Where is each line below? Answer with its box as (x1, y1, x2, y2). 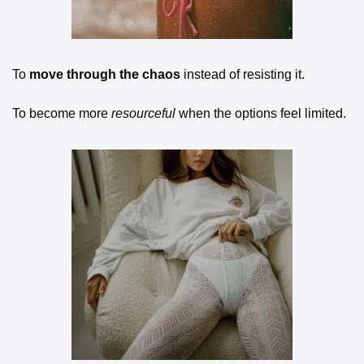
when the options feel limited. (175, 106, 346, 120)
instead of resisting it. (180, 67, 305, 81)
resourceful (111, 106, 175, 120)
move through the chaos (29, 67, 180, 81)
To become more (12, 106, 111, 120)
